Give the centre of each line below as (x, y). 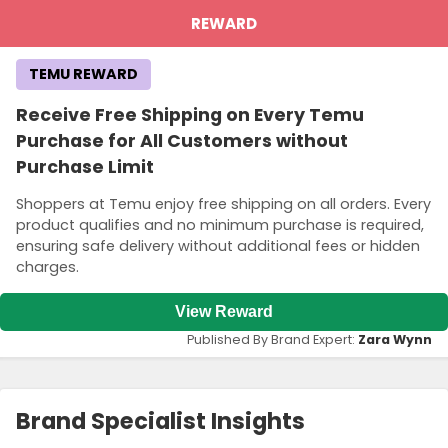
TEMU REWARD (83, 73)
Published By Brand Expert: (272, 339)
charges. (47, 267)
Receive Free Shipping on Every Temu (190, 114)
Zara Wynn (395, 339)
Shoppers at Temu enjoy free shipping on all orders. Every (223, 204)
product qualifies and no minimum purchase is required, (220, 225)
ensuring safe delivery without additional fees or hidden (218, 246)
